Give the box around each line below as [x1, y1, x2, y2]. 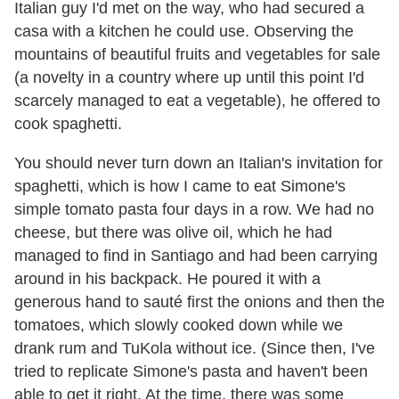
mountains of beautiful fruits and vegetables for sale [14, 45, 380, 63]
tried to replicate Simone [14, 362, 187, 380]
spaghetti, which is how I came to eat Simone [14, 176, 335, 195]
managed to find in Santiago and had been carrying [14, 246, 378, 265]
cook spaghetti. [14, 114, 122, 133]
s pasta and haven [190, 362, 321, 380]
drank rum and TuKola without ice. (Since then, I [14, 338, 355, 357]
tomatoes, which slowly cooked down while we [14, 315, 343, 334]
